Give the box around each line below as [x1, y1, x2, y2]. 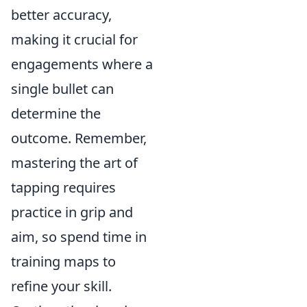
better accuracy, [11, 5, 112, 24]
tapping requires [11, 178, 116, 197]
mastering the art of [11, 153, 138, 172]
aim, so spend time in [11, 228, 147, 246]
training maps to [11, 252, 116, 271]
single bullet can [11, 79, 114, 98]
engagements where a [11, 55, 153, 73]
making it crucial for [11, 30, 138, 49]
